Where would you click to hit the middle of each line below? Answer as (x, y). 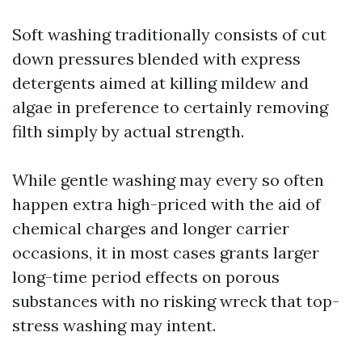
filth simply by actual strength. (128, 131)
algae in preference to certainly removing (170, 107)
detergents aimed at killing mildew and (160, 83)
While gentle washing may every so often (168, 180)
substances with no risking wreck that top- (176, 301)
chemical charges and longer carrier (151, 228)
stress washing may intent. (114, 325)
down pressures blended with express (156, 59)
